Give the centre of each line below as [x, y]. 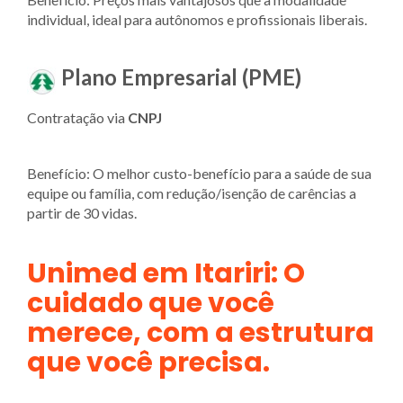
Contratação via [77, 117]
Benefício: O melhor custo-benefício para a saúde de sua [199, 173]
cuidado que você [151, 303]
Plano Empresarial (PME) [181, 77]
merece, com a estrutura [201, 332]
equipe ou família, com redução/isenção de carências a [192, 193]
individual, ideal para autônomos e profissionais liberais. [197, 20]
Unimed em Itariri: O [166, 273]
